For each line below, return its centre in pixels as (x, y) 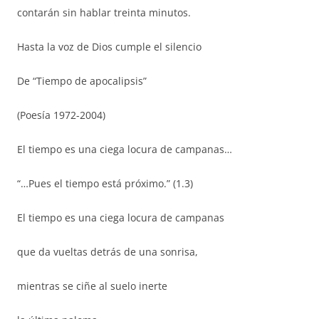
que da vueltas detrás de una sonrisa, (108, 252)
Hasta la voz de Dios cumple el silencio (109, 47)
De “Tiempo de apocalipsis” (82, 81)
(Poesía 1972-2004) (61, 115)
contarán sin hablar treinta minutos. (104, 12)
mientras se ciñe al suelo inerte (92, 286)
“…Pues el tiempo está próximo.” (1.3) (105, 183)
